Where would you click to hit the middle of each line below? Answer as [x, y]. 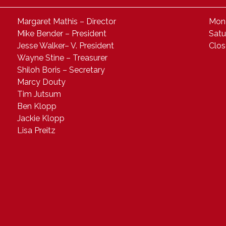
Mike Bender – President [62, 33]
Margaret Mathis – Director [67, 21]
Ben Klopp [37, 106]
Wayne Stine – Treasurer [62, 58]
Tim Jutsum [39, 94]
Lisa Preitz [36, 130]
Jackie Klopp [41, 118]
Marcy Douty [41, 82]
